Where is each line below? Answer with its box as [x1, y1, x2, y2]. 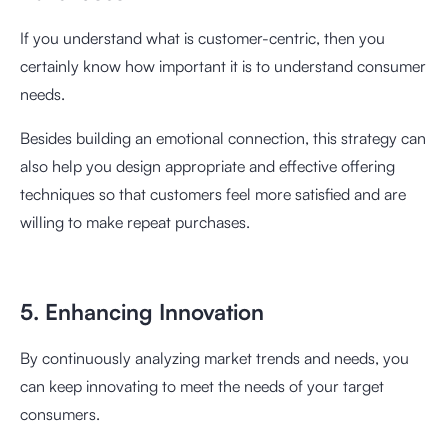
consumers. [20, 404, 100, 424]
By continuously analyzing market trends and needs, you [20, 348, 409, 368]
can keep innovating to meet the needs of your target [20, 376, 384, 396]
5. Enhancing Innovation [20, 298, 264, 325]
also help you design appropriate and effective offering [20, 156, 395, 176]
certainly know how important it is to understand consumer [20, 56, 426, 76]
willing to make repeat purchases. [20, 212, 250, 232]
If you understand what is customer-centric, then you [20, 28, 385, 48]
